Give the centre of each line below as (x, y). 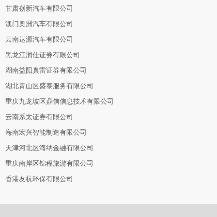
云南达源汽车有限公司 (39, 39)
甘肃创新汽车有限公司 (39, 8)
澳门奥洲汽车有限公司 (39, 24)
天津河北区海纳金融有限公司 (50, 148)
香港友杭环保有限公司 (39, 179)
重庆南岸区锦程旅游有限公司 (50, 163)
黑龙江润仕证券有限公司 (43, 55)
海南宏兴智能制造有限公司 (46, 132)
